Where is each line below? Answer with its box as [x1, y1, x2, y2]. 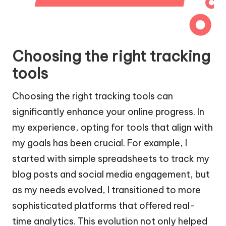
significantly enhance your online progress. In [12, 106, 204, 118]
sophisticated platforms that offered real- [12, 200, 195, 212]
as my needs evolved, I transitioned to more [12, 184, 201, 196]
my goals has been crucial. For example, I [12, 137, 187, 149]
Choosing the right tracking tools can [12, 90, 173, 102]
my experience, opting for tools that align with [12, 122, 213, 134]
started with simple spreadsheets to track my [12, 153, 209, 165]
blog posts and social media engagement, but [12, 168, 210, 181]
